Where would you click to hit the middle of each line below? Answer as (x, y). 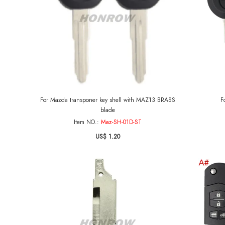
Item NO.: (87, 122)
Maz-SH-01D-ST (121, 122)
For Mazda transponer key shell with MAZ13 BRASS (108, 100)
